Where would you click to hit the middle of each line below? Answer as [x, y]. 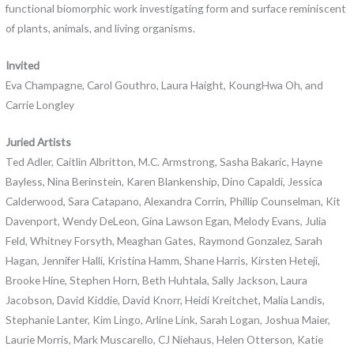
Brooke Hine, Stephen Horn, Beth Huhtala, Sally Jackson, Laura [157, 280]
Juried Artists [39, 141]
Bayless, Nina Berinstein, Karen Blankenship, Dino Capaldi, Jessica [164, 181]
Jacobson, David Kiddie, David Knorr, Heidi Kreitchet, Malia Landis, [166, 299]
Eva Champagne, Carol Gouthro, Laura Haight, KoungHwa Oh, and [165, 85]
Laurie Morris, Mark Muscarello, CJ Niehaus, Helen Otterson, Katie [165, 339]
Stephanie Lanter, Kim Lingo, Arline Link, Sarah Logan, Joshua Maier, [168, 319]
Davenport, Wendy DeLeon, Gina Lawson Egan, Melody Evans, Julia [166, 220]
